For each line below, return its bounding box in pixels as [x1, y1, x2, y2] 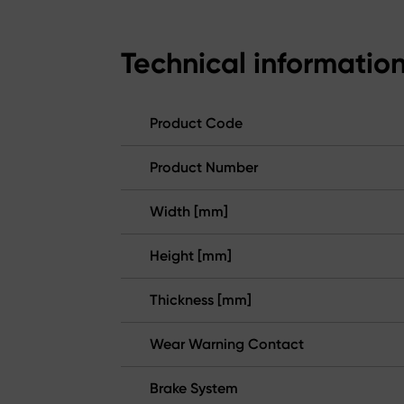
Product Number [150, 159, 258, 176]
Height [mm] [150, 247, 232, 264]
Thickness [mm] [150, 291, 252, 308]
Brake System [150, 380, 238, 397]
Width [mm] [150, 203, 228, 220]
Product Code [150, 115, 243, 132]
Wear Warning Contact [150, 335, 304, 353]
